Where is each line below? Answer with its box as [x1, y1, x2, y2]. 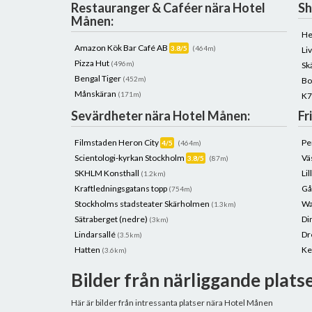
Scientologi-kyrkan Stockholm [75, 153, 186, 163]
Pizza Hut [75, 58, 111, 68]
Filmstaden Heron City [75, 137, 160, 148]
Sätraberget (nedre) [75, 214, 149, 224]
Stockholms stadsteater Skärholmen [75, 198, 211, 209]
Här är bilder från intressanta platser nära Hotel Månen [71, 297, 273, 308]
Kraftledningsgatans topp [75, 183, 169, 194]
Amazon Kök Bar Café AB [75, 42, 169, 53]
